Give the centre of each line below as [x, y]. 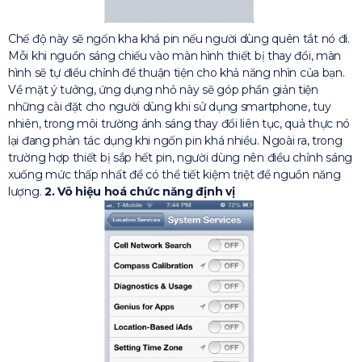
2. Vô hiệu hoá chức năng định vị [139, 192]
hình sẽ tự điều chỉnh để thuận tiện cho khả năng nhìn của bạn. [177, 73]
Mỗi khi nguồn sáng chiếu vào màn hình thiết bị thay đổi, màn [175, 56]
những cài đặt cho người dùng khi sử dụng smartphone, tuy [170, 107]
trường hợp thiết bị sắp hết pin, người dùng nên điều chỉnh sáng [181, 158]
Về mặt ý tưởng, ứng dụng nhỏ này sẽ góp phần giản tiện [163, 90]
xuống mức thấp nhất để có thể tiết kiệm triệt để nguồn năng [175, 175]
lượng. [26, 192]
